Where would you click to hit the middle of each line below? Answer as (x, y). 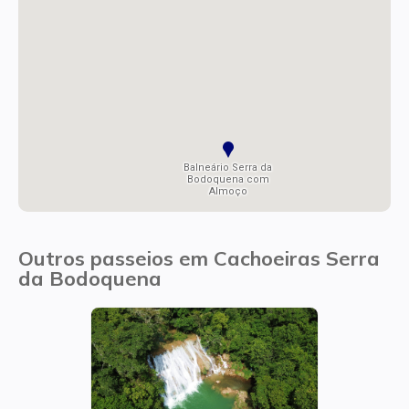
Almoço (228, 192)
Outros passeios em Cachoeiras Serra (199, 258)
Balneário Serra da (228, 168)
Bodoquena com (228, 180)
